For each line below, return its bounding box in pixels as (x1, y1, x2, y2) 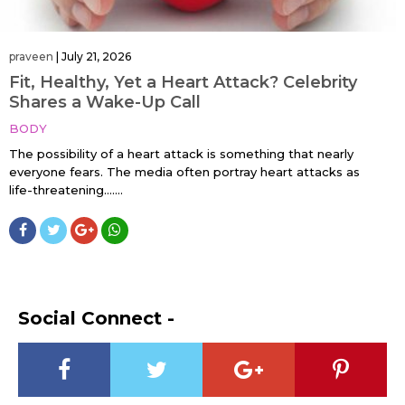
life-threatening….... (9, 182, 123, 197)
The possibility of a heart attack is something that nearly (9, 146, 353, 161)
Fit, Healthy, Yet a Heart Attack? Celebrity (9, 71, 357, 92)
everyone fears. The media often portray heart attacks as (9, 164, 360, 179)
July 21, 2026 (61, 49, 131, 63)
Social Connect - (18, 306, 174, 329)
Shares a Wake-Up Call (9, 91, 201, 112)
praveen (9, 49, 53, 63)
